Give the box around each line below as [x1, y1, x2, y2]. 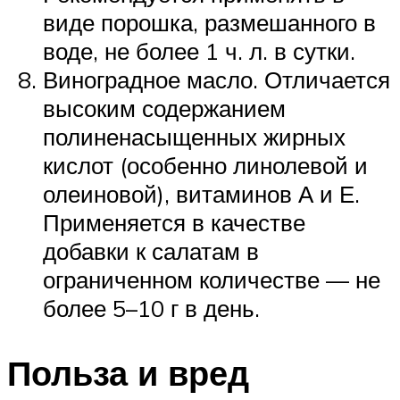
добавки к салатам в [43, 237, 259, 266]
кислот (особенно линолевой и [43, 151, 368, 180]
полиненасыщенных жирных [43, 122, 346, 152]
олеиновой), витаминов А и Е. [43, 179, 360, 209]
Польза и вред [7, 351, 249, 396]
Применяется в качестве [43, 208, 305, 237]
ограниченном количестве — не [43, 265, 380, 295]
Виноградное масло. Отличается [43, 65, 390, 95]
